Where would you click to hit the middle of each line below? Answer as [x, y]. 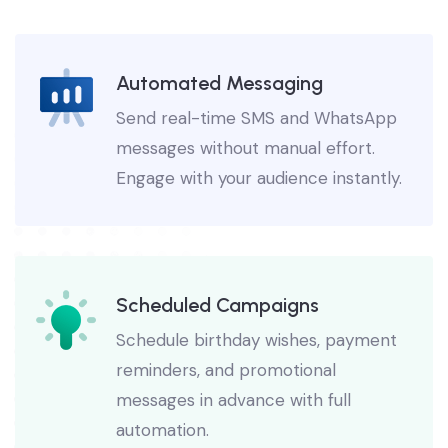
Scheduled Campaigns [217, 334]
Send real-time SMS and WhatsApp [256, 147]
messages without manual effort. [245, 177]
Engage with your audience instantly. [258, 207]
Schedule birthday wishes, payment [256, 369]
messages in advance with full [233, 429]
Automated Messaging [219, 112]
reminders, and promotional [225, 399]
